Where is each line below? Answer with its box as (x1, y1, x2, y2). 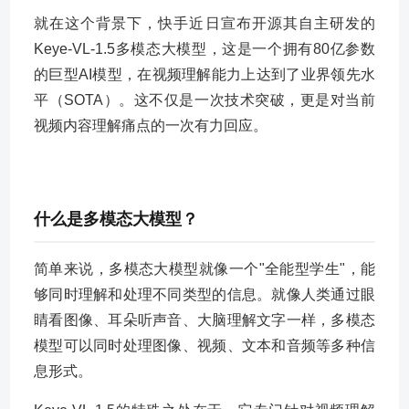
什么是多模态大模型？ (34, 210, 198, 228)
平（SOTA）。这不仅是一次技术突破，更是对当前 (34, 92, 375, 108)
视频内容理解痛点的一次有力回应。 (34, 118, 267, 133)
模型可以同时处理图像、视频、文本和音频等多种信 (34, 338, 375, 353)
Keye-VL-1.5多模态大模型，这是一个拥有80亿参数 (34, 41, 375, 57)
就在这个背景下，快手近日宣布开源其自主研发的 (34, 16, 375, 31)
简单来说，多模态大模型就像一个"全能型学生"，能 (34, 261, 375, 277)
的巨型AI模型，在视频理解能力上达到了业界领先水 (34, 67, 375, 82)
